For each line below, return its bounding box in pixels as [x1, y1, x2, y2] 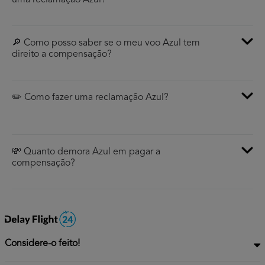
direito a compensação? [12, 50, 112, 60]
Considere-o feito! [5, 239, 80, 249]
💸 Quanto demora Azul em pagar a [12, 147, 160, 157]
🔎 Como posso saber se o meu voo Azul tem [12, 38, 200, 49]
